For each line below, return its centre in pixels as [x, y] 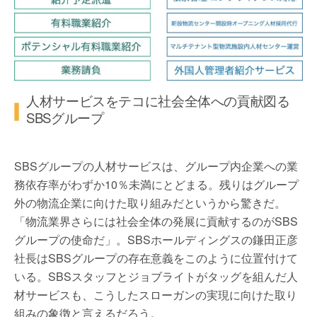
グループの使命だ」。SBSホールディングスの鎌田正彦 [156, 240]
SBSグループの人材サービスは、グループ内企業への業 [156, 166]
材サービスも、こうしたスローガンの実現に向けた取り [156, 295]
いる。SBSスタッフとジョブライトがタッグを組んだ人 [156, 277]
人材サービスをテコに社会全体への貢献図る [158, 101]
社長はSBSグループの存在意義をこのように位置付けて [156, 258]
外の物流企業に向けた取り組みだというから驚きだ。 [150, 203]
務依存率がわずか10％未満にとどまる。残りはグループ [156, 185]
